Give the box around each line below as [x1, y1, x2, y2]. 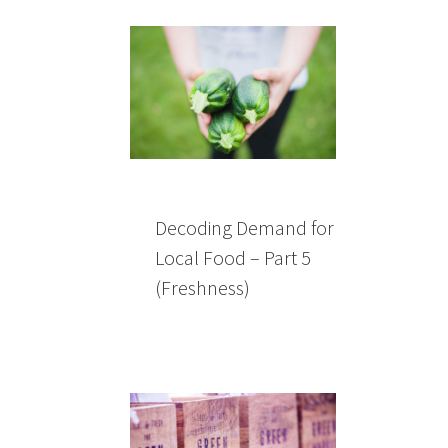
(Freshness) [155, 274, 250, 300]
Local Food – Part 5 [155, 244, 311, 270]
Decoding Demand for [155, 214, 334, 240]
